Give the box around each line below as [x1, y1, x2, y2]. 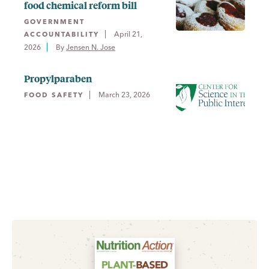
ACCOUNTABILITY [24, 29, 99, 38]
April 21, [114, 29, 142, 38]
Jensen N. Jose [66, 42, 115, 52]
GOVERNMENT [24, 17, 85, 26]
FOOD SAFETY [24, 90, 83, 99]
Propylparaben [24, 71, 92, 85]
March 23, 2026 [98, 89, 150, 99]
